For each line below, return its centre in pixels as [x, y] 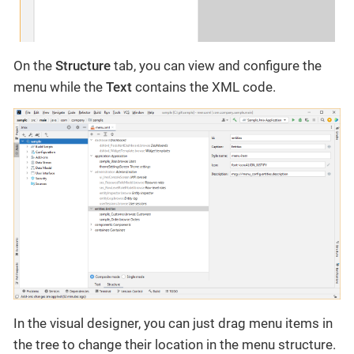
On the [34, 65]
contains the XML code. [204, 87]
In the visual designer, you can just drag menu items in [173, 324]
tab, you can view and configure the [216, 65]
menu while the [60, 87]
